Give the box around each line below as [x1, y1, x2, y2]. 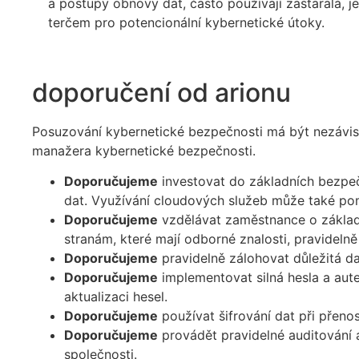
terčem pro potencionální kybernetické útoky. [48, 14, 325, 30]
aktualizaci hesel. [64, 288, 167, 305]
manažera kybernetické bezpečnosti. [32, 142, 256, 159]
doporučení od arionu [32, 76, 291, 108]
